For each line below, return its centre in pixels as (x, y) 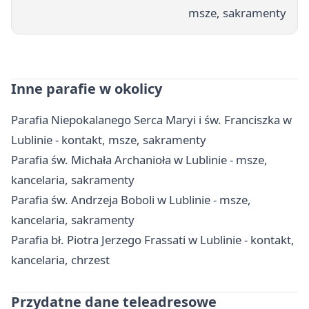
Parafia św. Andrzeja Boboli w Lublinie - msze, (131, 200)
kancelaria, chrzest (60, 260)
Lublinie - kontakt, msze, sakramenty (109, 140)
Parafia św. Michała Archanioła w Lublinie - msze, (139, 160)
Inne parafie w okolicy (87, 89)
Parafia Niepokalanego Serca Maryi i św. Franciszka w (151, 120)
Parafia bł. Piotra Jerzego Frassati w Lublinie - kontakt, (153, 240)
